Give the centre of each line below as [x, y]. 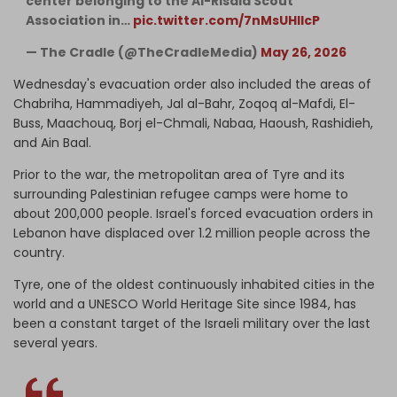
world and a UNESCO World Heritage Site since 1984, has [185, 304]
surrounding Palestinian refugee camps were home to [181, 194]
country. [39, 252]
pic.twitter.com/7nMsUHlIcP [226, 20]
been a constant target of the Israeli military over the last [192, 323]
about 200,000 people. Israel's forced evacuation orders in [193, 213]
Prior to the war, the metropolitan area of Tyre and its [179, 174]
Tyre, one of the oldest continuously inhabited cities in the [194, 284]
